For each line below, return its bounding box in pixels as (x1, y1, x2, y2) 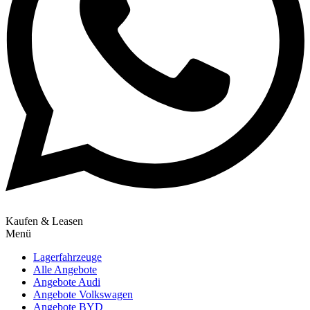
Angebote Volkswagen (33, 289, 133, 301)
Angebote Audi (33, 276, 100, 289)
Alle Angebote (33, 264, 97, 276)
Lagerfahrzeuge (33, 251, 102, 264)
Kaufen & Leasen (6, 215, 83, 228)
